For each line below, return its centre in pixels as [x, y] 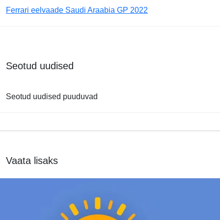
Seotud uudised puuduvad [52, 96]
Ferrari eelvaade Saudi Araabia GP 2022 [77, 10]
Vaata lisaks [32, 160]
